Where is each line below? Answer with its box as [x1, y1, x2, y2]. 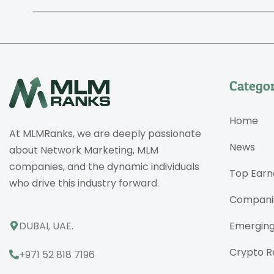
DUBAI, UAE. [19, 218, 73, 233]
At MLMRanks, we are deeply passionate [9, 127, 201, 141]
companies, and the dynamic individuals [9, 160, 199, 174]
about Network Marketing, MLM [9, 143, 158, 158]
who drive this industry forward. [9, 176, 159, 191]
